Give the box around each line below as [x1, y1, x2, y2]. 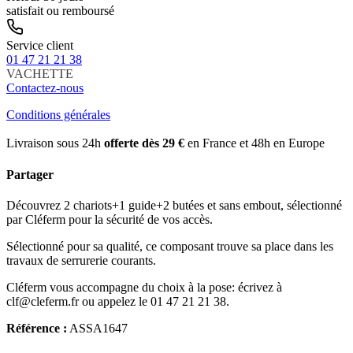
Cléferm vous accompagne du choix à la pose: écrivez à [6, 280, 282, 294]
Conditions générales [6, 108, 110, 122]
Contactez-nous [6, 81, 84, 95]
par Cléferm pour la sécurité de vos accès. [6, 212, 213, 226]
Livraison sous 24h [6, 136, 104, 150]
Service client [6, 39, 73, 53]
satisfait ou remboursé [6, 4, 114, 18]
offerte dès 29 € [104, 136, 184, 150]
